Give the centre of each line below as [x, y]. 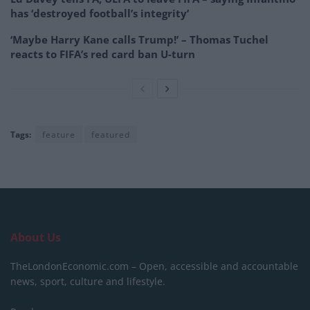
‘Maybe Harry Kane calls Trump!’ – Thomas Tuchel [139, 39]
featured [111, 134]
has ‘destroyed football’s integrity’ [100, 13]
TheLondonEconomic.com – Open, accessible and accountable [154, 266]
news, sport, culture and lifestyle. [88, 281]
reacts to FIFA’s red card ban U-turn [103, 54]
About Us [36, 237]
